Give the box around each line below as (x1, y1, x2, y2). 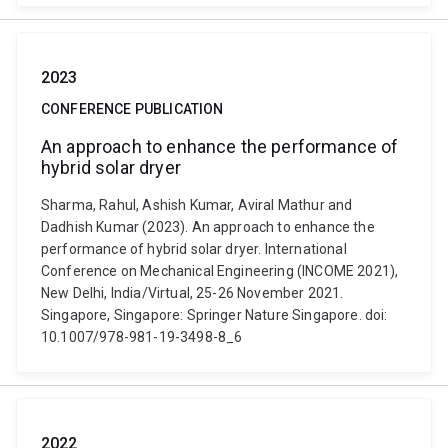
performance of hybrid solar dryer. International (41, 241, 347, 257)
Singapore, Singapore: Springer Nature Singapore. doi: (41, 307, 388, 323)
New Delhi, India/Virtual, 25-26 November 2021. (41, 285, 344, 301)
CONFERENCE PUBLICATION (41, 101, 224, 117)
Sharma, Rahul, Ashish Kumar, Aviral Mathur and (41, 197, 353, 213)
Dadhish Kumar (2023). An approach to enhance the (41, 219, 375, 235)
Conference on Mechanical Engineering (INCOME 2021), (41, 263, 399, 279)
